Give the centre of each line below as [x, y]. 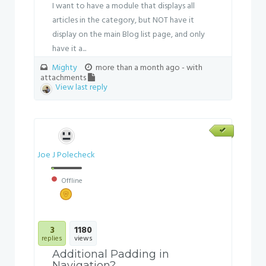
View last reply [81, 88]
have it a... [69, 49]
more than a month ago [138, 68]
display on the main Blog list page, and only [129, 35]
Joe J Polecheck [66, 155]
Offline [71, 181]
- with [192, 68]
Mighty [64, 68]
